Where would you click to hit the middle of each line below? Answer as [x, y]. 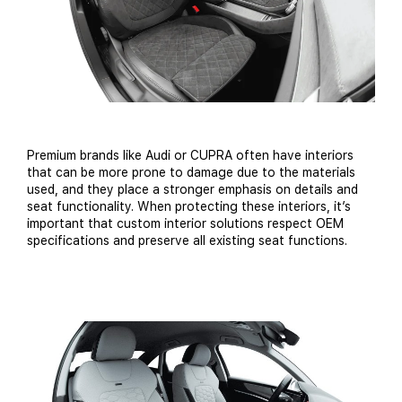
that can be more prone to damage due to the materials [191, 172]
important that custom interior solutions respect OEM [185, 223]
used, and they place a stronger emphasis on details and [192, 189]
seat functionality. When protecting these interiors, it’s [189, 206]
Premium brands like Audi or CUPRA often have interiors [190, 155]
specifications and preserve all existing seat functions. [187, 240]
